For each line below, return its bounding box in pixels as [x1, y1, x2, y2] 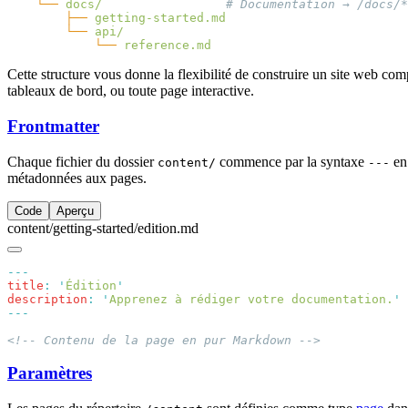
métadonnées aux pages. [7, 169, 147, 186]
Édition [66, 278, 117, 292]
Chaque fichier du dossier [7, 153, 158, 169]
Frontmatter [7, 117, 99, 136]
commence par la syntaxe [216, 153, 368, 169]
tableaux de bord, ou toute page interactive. [7, 83, 254, 99]
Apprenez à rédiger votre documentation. [109, 291, 393, 306]
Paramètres [7, 363, 92, 383]
